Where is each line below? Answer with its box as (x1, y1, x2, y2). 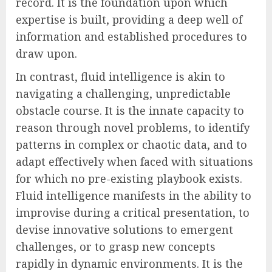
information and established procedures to (16, 29, 247, 44)
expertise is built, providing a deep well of (16, 12, 242, 27)
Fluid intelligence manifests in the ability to (16, 188, 251, 203)
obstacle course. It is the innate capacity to (16, 103, 244, 118)
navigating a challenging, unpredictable (16, 86, 231, 101)
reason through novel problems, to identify (16, 120, 250, 135)
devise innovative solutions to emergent (16, 222, 233, 237)
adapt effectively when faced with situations (16, 154, 253, 169)
